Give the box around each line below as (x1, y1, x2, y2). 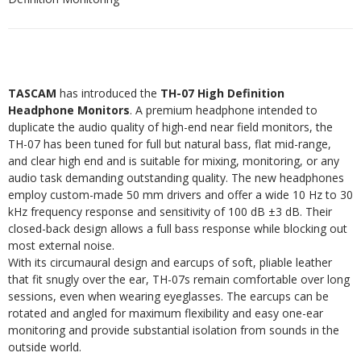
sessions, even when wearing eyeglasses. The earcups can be (8, 288, 329, 304)
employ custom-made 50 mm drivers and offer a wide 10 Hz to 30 (8, 187, 353, 202)
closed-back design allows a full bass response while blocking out (8, 221, 347, 236)
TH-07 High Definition (160, 85, 284, 101)
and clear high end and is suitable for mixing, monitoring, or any (8, 153, 339, 168)
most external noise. (8, 238, 114, 253)
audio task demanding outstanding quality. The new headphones (8, 170, 344, 185)
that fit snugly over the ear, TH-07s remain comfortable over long (8, 272, 350, 287)
